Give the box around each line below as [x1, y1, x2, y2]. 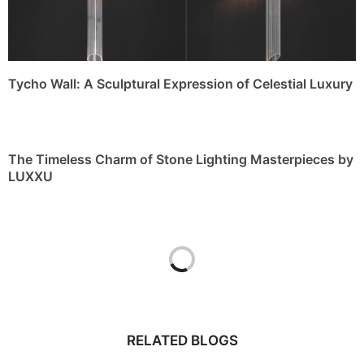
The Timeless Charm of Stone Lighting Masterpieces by [8, 150, 353, 167]
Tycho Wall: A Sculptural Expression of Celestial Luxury [8, 75, 353, 92]
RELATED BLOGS [126, 331, 238, 349]
